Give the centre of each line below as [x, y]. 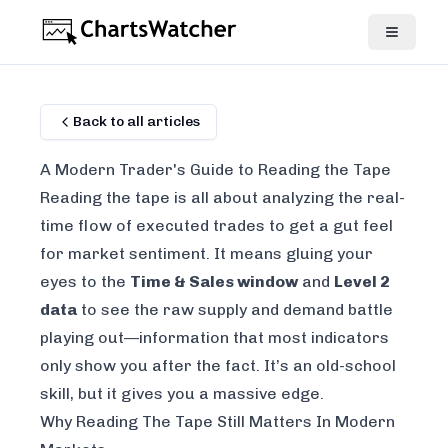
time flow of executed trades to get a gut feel [216, 225]
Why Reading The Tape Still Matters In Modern [217, 421]
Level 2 [362, 281]
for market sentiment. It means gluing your [206, 253]
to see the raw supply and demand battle [235, 309]
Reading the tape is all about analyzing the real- [222, 197]
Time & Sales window [214, 281]
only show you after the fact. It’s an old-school [218, 365]
